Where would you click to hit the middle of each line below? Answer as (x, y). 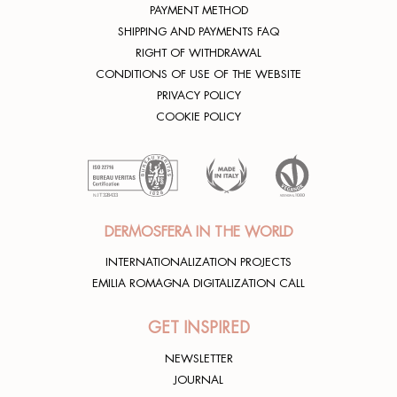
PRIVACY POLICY (198, 96)
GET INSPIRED (198, 328)
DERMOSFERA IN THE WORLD (198, 233)
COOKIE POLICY (198, 117)
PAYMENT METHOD (198, 11)
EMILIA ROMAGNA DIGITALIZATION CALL (198, 284)
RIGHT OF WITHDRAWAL (198, 53)
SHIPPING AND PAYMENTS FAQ (198, 32)
